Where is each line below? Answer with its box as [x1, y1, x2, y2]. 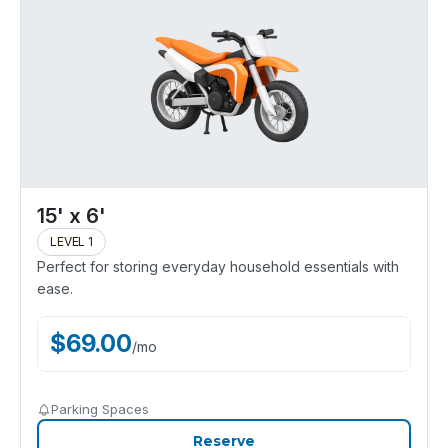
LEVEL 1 [50, 234, 93, 249]
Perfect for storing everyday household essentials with [37, 258, 399, 275]
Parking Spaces [51, 401, 149, 417]
